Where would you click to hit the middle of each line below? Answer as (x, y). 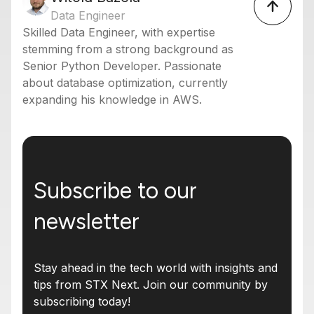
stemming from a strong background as (128, 49)
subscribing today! (82, 301)
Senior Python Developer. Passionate (122, 66)
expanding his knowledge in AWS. (112, 99)
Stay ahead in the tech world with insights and (156, 267)
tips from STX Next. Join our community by (151, 284)
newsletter (87, 221)
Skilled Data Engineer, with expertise (119, 32)
